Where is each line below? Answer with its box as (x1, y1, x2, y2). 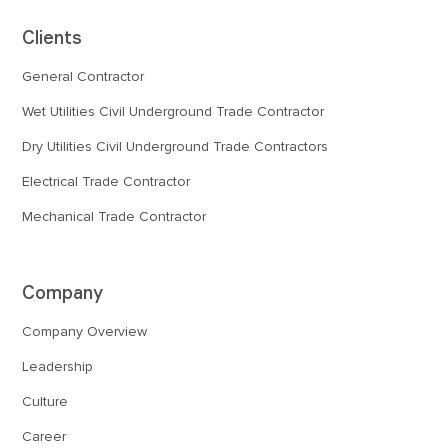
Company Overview (22, 322, 148, 340)
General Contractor (22, 67, 145, 85)
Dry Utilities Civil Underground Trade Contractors (22, 137, 329, 155)
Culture (22, 392, 69, 410)
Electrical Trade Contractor (22, 172, 191, 190)
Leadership (22, 357, 94, 375)
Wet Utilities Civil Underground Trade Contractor (22, 102, 325, 120)
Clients (22, 25, 83, 48)
